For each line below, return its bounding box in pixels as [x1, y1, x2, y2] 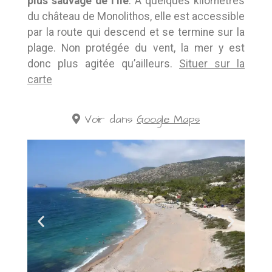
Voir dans [80, 112, 132, 127]
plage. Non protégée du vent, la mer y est [27, 41, 245, 54]
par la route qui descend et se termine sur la [27, 25, 245, 38]
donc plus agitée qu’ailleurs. [27, 57, 179, 70]
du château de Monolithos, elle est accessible [27, 10, 245, 22]
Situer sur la [179, 57, 245, 70]
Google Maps [137, 112, 200, 127]
